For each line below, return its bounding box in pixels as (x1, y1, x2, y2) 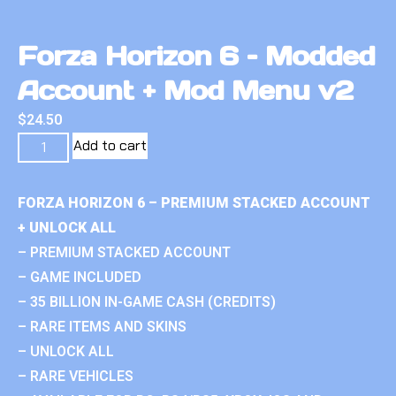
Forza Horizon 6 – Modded (18, 38, 376, 72)
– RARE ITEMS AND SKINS (18, 317, 187, 335)
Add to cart (73, 135, 148, 155)
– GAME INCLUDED (18, 268, 141, 286)
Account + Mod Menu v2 (18, 72, 354, 107)
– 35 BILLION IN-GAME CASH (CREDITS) (18, 293, 276, 310)
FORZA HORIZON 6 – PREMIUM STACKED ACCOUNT (18, 194, 370, 211)
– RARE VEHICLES (18, 367, 133, 385)
